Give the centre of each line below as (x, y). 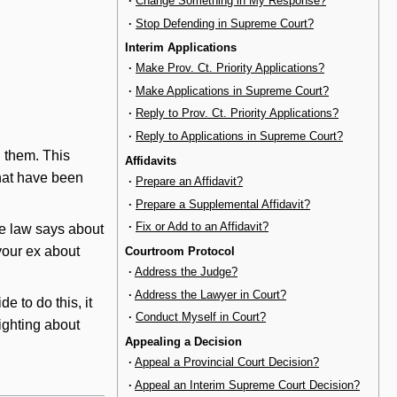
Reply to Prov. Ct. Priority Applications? (237, 113)
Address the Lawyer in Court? (210, 294)
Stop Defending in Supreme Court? (225, 23)
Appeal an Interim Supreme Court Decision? (247, 385)
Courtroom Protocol (180, 251)
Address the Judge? (186, 272)
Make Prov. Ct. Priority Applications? (230, 68)
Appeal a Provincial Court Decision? (227, 362)
